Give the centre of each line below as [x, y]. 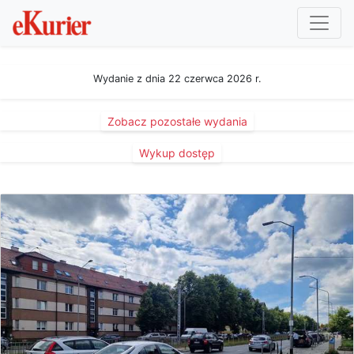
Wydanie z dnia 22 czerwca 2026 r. [177, 79]
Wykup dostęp [177, 153]
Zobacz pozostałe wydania [177, 121]
